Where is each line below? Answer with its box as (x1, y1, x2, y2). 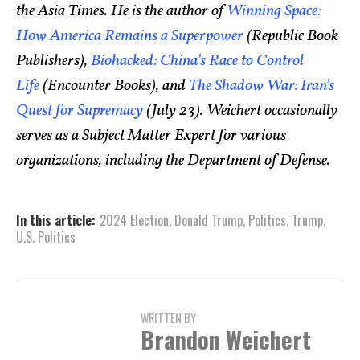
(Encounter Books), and (39, 75, 189, 98)
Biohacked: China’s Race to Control (91, 50, 304, 73)
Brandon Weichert (141, 322, 311, 357)
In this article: (16, 211, 96, 231)
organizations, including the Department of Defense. (16, 149, 330, 173)
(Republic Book (243, 25, 338, 48)
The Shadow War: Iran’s (189, 75, 334, 98)
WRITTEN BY (141, 309, 196, 327)
